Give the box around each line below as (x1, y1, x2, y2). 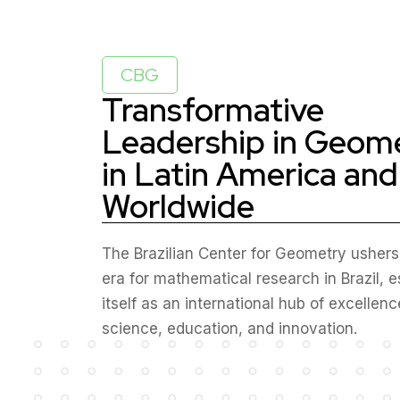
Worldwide (102, 185, 254, 228)
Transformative (102, 88, 324, 131)
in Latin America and (102, 153, 398, 196)
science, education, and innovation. (102, 320, 357, 337)
